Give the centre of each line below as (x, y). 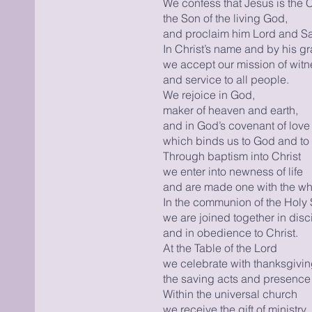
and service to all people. (226, 79)
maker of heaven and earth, (230, 110)
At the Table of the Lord (220, 248)
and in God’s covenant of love (236, 125)
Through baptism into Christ (232, 156)
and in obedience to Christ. (230, 233)
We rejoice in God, (209, 95)
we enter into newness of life (233, 171)
